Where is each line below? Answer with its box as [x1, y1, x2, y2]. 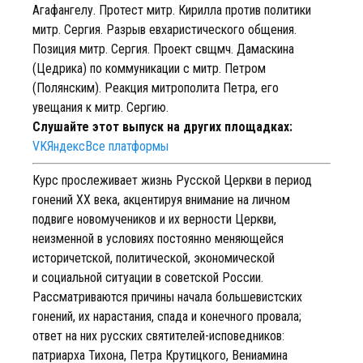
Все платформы [85, 139, 169, 154]
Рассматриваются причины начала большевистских [32, 289, 302, 305]
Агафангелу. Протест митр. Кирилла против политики [32, 2, 311, 18]
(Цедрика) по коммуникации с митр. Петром [32, 61, 266, 76]
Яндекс [47, 139, 85, 154]
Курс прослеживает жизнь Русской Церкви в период [32, 173, 312, 188]
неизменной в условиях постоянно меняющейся [32, 231, 284, 246]
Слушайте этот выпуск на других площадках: [32, 119, 293, 135]
